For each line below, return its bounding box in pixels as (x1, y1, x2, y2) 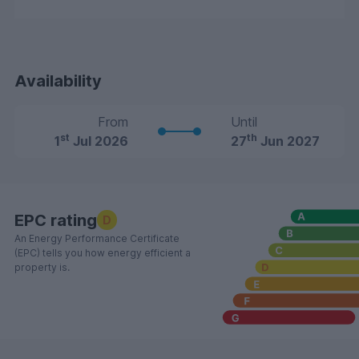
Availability (14, 71, 102, 91)
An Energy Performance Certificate (14, 232, 179, 244)
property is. (14, 260, 70, 273)
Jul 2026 (70, 132, 128, 149)
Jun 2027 (257, 132, 320, 149)
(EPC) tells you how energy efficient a (14, 246, 191, 259)
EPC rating (14, 210, 97, 230)
